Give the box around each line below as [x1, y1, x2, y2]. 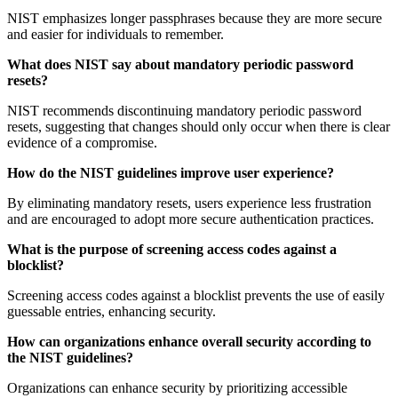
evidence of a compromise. [7, 134, 157, 150]
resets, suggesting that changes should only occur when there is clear [7, 118, 390, 134]
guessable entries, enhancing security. [7, 303, 216, 319]
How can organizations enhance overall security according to [7, 333, 371, 349]
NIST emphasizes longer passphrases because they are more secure [7, 10, 382, 26]
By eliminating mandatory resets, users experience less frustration [7, 195, 371, 211]
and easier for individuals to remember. [7, 26, 224, 42]
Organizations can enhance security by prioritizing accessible [7, 379, 347, 395]
